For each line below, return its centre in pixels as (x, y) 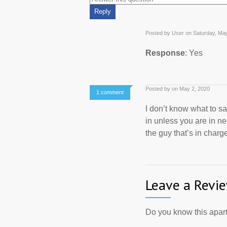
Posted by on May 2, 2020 (178, 89)
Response (165, 53)
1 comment (110, 92)
